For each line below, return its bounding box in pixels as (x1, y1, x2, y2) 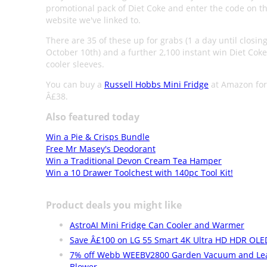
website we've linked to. (45, 14, 141, 26)
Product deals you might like (45, 198, 182, 212)
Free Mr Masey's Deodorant (45, 143, 156, 154)
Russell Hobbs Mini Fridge (104, 79, 209, 90)
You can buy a (45, 79, 104, 90)
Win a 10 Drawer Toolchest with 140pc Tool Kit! (45, 167, 233, 178)
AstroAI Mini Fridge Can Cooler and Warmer (69, 219, 244, 231)
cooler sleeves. (45, 58, 104, 70)
